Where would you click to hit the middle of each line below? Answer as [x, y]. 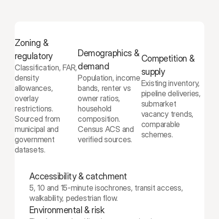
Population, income [109, 78]
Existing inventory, [171, 83]
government [35, 139]
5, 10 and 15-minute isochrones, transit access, [106, 188]
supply [153, 71]
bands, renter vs [104, 88]
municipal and [37, 129]
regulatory [34, 56]
